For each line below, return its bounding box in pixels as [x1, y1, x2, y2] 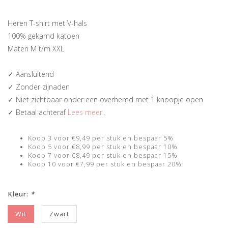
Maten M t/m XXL [8, 44, 64, 53]
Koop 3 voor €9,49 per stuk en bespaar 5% [28, 134, 174, 142]
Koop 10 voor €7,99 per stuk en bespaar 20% [28, 160, 182, 168]
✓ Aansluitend [8, 69, 54, 79]
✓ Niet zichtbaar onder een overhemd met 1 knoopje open [8, 95, 203, 104]
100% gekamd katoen [8, 31, 79, 41]
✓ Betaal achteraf [8, 107, 68, 117]
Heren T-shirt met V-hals [8, 18, 87, 28]
